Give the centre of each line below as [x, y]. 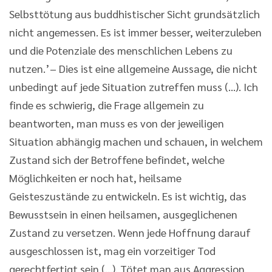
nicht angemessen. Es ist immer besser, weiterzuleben [135, 32]
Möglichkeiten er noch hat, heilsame [95, 177]
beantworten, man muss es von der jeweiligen [117, 123]
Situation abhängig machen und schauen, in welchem [136, 141]
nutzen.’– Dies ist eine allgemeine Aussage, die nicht [133, 68]
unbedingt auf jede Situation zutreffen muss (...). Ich [134, 86]
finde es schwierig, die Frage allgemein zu [107, 104]
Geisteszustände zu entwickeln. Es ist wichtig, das [128, 195]
